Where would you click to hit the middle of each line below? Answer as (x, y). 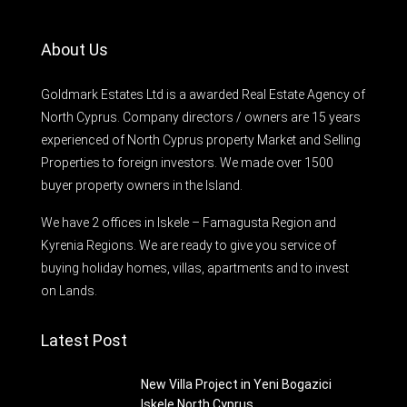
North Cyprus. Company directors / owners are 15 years (201, 117)
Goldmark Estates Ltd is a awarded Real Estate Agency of (203, 94)
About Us (74, 49)
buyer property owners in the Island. (142, 185)
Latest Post (84, 340)
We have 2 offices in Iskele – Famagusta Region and (189, 222)
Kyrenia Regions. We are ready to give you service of (189, 245)
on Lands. (69, 290)
